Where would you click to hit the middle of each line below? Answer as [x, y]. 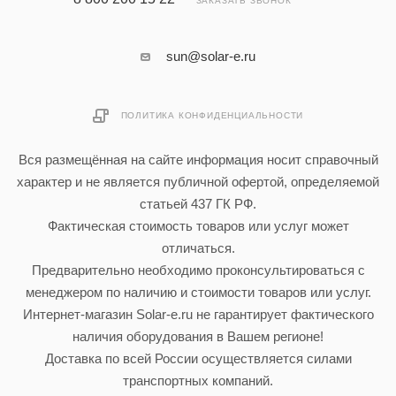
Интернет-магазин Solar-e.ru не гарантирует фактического [198, 315]
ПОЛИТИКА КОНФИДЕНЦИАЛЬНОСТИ [212, 116]
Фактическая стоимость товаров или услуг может [198, 226]
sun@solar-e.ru [211, 57]
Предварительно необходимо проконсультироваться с [198, 270]
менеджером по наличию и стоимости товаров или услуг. [198, 293]
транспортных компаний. [198, 381]
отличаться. [198, 248]
